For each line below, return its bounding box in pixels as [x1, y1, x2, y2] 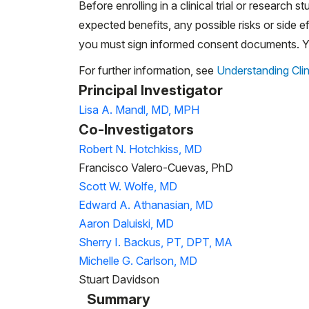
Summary [87, 290, 150, 308]
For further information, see [79, 63, 217, 77]
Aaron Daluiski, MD [79, 216, 174, 230]
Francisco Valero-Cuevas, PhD [79, 160, 233, 175]
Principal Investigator [79, 81, 223, 99]
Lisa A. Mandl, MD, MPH [79, 102, 199, 117]
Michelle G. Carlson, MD [79, 253, 197, 268]
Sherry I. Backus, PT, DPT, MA [79, 235, 232, 249]
